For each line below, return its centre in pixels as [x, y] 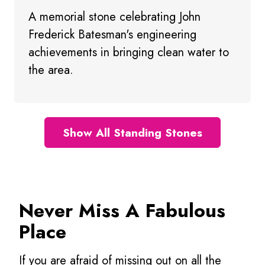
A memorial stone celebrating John [114, 17]
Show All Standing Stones [132, 132]
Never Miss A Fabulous [122, 211]
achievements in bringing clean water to [129, 52]
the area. [51, 70]
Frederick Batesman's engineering [112, 34]
